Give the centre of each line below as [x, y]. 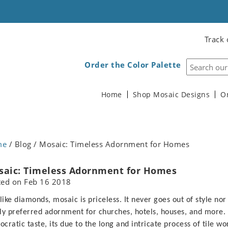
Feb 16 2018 [48, 182]
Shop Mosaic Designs [171, 95]
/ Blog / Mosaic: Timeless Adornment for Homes [98, 144]
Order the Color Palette [133, 65]
